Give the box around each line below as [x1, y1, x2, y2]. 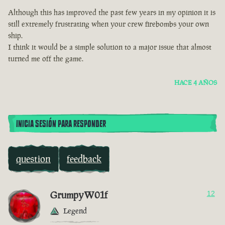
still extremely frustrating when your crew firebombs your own [8, 19, 209, 29]
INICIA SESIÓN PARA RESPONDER [16, 118, 106, 131]
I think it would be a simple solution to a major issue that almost [8, 42, 211, 52]
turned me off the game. [8, 54, 83, 64]
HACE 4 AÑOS [174, 78, 217, 87]
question [16, 152, 51, 166]
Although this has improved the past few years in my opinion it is [8, 8, 215, 18]
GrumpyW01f [50, 188, 107, 202]
